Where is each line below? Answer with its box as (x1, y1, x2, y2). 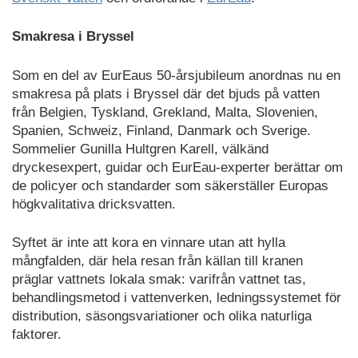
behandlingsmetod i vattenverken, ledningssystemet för (12, 290, 341, 306)
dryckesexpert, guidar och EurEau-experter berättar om (12, 159, 343, 175)
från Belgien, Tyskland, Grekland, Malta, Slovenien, (12, 104, 318, 120)
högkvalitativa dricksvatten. (12, 196, 176, 212)
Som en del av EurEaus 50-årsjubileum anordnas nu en (12, 67, 340, 83)
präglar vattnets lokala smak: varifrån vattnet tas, (12, 272, 306, 288)
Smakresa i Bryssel (12, 29, 134, 45)
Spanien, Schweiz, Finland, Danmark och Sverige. (12, 122, 311, 138)
